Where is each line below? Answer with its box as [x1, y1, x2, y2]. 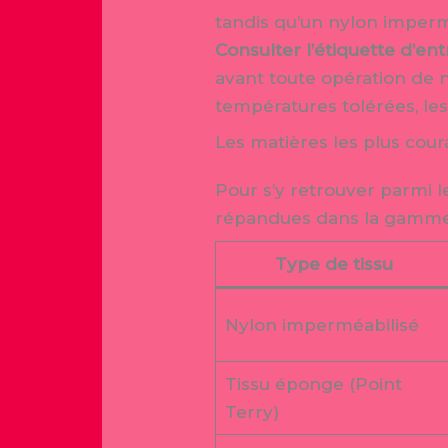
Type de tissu [274, 253, 393, 274]
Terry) [224, 401, 279, 422]
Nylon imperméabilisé [224, 314, 419, 335]
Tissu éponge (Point [224, 373, 402, 394]
